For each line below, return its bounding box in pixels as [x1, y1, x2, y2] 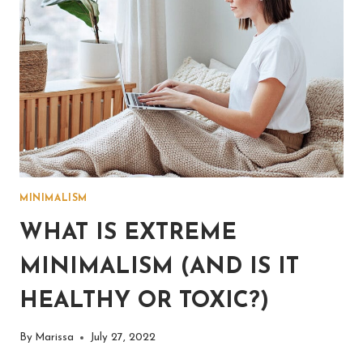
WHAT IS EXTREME [19, 221, 237, 245]
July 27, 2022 [90, 332, 156, 344]
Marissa [35, 332, 75, 344]
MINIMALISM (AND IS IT [19, 255, 299, 279]
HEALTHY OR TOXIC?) [19, 289, 269, 313]
